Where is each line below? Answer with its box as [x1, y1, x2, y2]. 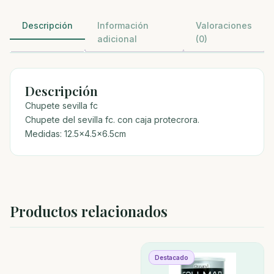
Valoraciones [196, 20, 252, 31]
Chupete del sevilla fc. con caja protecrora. [25, 114, 199, 125]
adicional [97, 34, 137, 44]
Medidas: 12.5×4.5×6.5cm [25, 128, 126, 139]
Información [97, 20, 149, 31]
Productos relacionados [10, 201, 168, 221]
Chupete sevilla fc [25, 100, 98, 111]
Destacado [155, 254, 188, 261]
